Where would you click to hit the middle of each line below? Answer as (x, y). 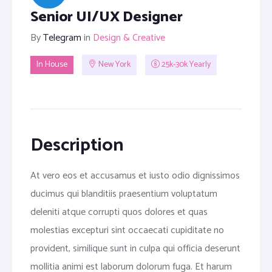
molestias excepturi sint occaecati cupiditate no (127, 230)
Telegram (62, 38)
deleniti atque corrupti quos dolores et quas (119, 212)
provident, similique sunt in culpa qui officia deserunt (135, 249)
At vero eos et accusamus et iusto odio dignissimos (135, 176)
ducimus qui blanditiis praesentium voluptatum (124, 194)
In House (52, 65)
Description (77, 145)
